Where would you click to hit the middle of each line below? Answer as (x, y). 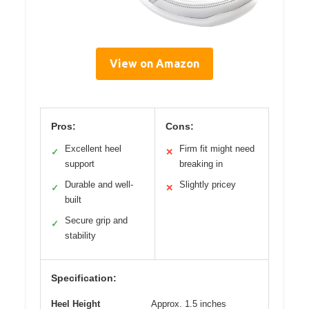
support (80, 163)
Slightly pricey (207, 184)
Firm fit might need (217, 148)
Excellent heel (93, 148)
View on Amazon (154, 63)
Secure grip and (96, 220)
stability (80, 235)
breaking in (201, 163)
